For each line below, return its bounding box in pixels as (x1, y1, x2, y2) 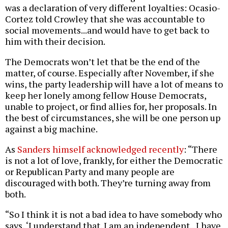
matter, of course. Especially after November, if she (5, 66, 214, 79)
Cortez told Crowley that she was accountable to (5, 12, 205, 25)
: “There (184, 142, 217, 155)
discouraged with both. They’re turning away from (5, 176, 211, 189)
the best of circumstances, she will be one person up (5, 111, 220, 124)
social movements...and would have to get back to (5, 23, 209, 36)
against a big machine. (5, 122, 98, 135)
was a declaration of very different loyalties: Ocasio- (5, 1, 220, 14)
